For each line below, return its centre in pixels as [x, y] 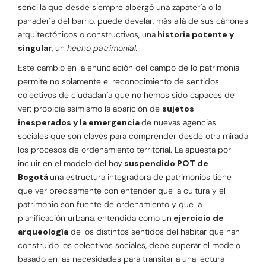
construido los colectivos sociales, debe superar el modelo [129, 246]
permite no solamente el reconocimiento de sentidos [118, 82]
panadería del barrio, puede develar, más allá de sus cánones [133, 21]
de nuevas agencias [179, 123]
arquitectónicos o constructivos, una [87, 35]
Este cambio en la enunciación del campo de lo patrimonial [129, 68]
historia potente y [195, 35]
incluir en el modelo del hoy [70, 164]
